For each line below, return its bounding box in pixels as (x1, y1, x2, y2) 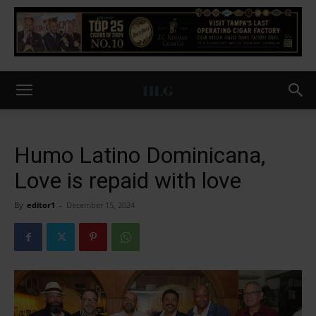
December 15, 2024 (66, 200, 135, 210)
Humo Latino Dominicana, (14, 142, 265, 169)
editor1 (27, 200, 55, 210)
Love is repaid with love (14, 167, 241, 194)
